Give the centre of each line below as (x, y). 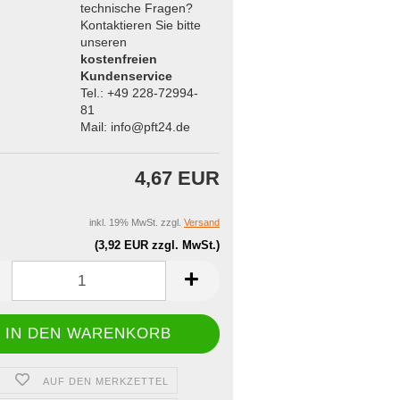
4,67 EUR (177, 178)
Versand (202, 222)
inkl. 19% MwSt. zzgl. (137, 222)
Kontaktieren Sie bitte (140, 25)
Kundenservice (126, 75)
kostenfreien (118, 58)
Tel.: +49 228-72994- (139, 92)
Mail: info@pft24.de (135, 126)
